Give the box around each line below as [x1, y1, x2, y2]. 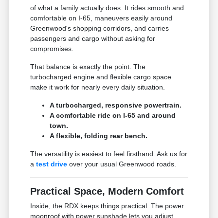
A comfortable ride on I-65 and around [50, 111, 176, 120]
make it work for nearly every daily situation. [30, 83, 165, 91]
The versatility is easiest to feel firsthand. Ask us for [30, 150, 188, 158]
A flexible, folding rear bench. [50, 132, 148, 140]
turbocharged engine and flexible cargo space [30, 73, 172, 81]
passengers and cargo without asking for [30, 35, 156, 43]
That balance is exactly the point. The [30, 63, 146, 71]
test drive [36, 160, 68, 168]
